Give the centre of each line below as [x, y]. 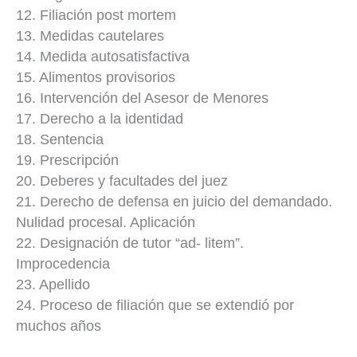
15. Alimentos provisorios [96, 78]
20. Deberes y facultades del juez [122, 181]
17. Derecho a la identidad [100, 119]
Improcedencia [63, 264]
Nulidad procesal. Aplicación [106, 223]
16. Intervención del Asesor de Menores [142, 98]
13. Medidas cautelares [90, 36]
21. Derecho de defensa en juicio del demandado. [174, 202]
